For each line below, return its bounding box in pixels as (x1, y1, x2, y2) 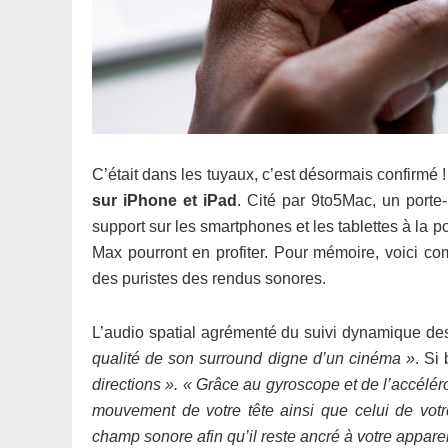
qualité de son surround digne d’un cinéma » (92, 350, 415, 367)
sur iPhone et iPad (92, 192, 238, 209)
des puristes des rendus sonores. (92, 270, 326, 287)
